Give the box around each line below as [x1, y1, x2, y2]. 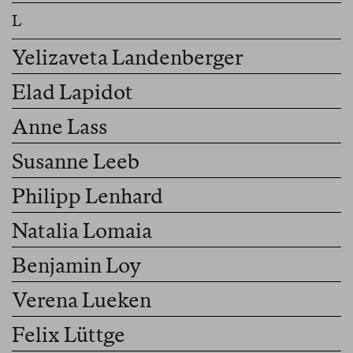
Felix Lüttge [12, 322, 125, 347]
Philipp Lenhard [12, 184, 163, 209]
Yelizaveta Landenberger [12, 45, 243, 70]
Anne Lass [12, 114, 107, 139]
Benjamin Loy [12, 253, 141, 278]
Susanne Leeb [12, 149, 139, 174]
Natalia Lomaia [12, 218, 152, 243]
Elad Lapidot [12, 80, 133, 105]
